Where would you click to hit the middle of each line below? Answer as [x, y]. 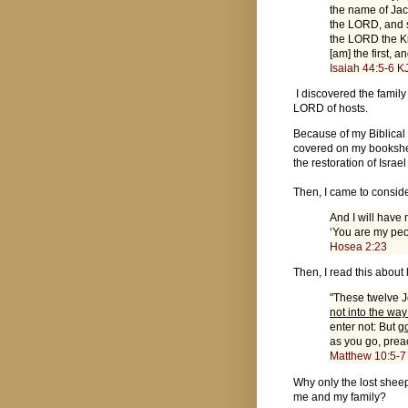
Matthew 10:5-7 [368, 357]
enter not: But [364, 327]
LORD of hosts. [331, 109]
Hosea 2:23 [358, 247]
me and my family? [340, 397]
